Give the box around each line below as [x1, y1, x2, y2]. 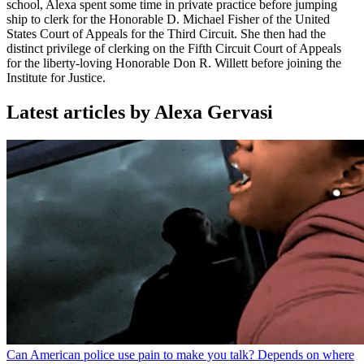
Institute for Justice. [6, 71, 106, 85]
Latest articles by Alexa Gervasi [6, 102, 273, 123]
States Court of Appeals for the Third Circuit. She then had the [6, 27, 326, 41]
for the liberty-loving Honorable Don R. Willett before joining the [6, 56, 341, 71]
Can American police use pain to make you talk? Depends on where [6, 348, 354, 362]
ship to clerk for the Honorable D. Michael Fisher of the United [6, 12, 330, 27]
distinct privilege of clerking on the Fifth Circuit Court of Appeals [6, 41, 341, 56]
